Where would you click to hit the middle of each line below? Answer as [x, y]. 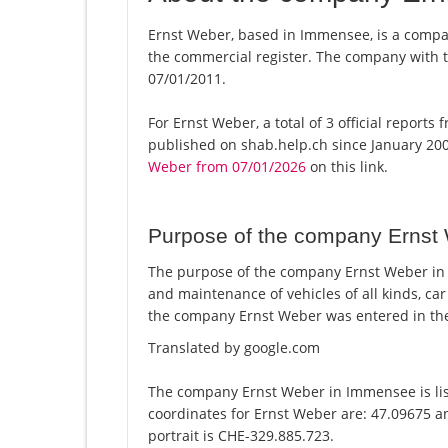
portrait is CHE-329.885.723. [241, 436]
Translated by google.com [234, 348]
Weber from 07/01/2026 [227, 167]
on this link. [347, 167]
